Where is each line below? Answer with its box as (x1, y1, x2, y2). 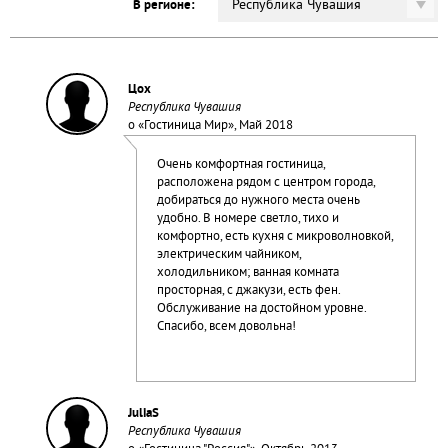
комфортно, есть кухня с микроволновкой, (156, 229, 393, 245)
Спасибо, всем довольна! (156, 319, 296, 335)
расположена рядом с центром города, (156, 175, 375, 191)
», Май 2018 (227, 118, 293, 134)
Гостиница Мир (143, 118, 228, 134)
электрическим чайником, (156, 247, 301, 263)
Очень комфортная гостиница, (156, 157, 325, 173)
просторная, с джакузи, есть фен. (156, 283, 340, 299)
